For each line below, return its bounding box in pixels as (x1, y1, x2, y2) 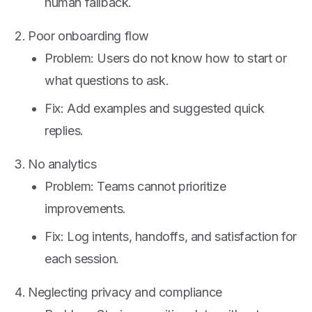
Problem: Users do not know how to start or (45, 51, 287, 65)
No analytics (28, 157, 97, 171)
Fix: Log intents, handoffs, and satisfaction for (45, 229, 297, 244)
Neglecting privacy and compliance (28, 285, 222, 299)
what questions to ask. (45, 73, 169, 88)
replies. (45, 123, 84, 138)
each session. (45, 251, 119, 266)
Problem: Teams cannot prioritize (45, 179, 226, 194)
